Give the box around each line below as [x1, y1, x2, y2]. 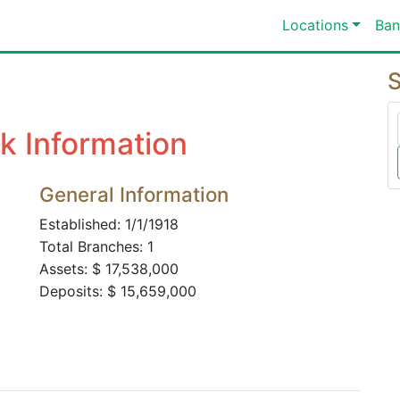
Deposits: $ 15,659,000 [39, 282, 196, 300]
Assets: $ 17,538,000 [39, 260, 179, 278]
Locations [282, 16, 348, 34]
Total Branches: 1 [39, 237, 154, 255]
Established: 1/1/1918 [39, 215, 179, 233]
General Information [39, 182, 229, 206]
